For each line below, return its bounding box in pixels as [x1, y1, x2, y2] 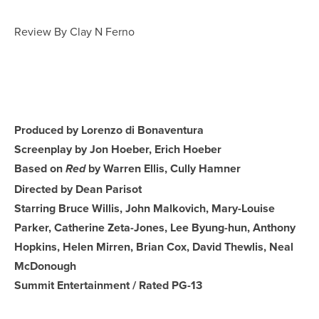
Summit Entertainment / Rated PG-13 [14, 276, 202, 293]
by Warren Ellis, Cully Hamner [85, 159, 241, 177]
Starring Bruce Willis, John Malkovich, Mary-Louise [14, 199, 275, 216]
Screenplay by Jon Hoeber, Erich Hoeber [14, 140, 221, 157]
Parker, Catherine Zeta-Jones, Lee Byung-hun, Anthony [14, 219, 296, 236]
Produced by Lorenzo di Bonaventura [14, 121, 204, 138]
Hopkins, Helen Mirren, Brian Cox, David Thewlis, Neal [14, 238, 293, 255]
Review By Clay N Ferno [14, 23, 135, 39]
